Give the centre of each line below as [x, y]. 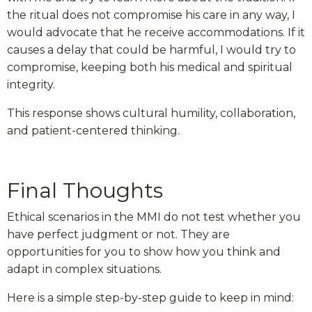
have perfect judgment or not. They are [118, 235]
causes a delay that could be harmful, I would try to [151, 50]
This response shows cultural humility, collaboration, [151, 114]
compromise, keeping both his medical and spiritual [150, 68]
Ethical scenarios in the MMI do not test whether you [154, 217]
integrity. [31, 85]
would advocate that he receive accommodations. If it [156, 33]
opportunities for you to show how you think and [144, 252]
